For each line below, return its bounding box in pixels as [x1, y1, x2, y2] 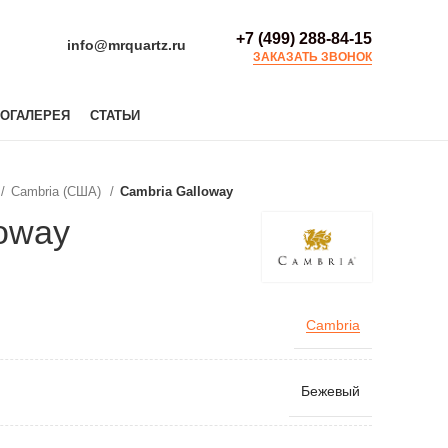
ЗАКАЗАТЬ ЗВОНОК [253, 49, 372, 64]
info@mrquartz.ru [67, 37, 186, 53]
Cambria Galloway [120, 184, 233, 199]
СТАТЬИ [89, 107, 140, 123]
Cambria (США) [11, 184, 105, 199]
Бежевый [301, 383, 360, 400]
